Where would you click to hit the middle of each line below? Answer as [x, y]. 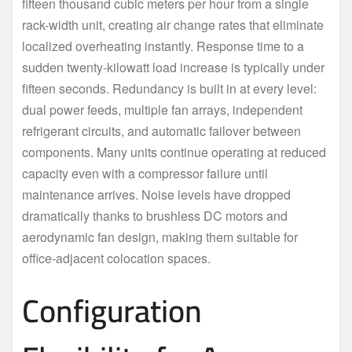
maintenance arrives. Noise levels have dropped [156, 194]
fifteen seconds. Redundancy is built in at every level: [169, 88]
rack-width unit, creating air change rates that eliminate [173, 24]
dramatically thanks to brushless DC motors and [155, 215]
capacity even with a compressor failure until [145, 173]
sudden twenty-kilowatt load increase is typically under [173, 67]
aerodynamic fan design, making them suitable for [160, 236]
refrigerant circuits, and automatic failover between [161, 130]
